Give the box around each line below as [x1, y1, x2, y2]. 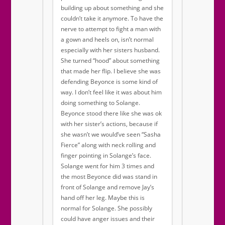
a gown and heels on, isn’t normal [61, 35, 154, 44]
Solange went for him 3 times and [61, 162, 154, 171]
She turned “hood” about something [61, 56, 160, 65]
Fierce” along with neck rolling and [61, 141, 156, 150]
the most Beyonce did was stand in [61, 172, 157, 181]
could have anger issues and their [61, 214, 155, 223]
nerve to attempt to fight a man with [61, 25, 161, 34]
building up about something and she [61, 4, 164, 13]
